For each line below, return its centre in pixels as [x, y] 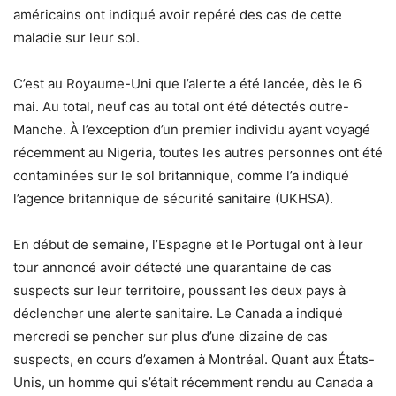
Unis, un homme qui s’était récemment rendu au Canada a [193, 382]
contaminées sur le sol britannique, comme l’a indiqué [181, 175]
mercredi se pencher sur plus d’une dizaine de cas [171, 336]
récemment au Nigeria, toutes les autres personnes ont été [198, 152]
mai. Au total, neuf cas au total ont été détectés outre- [181, 107]
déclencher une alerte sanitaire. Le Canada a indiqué [178, 313]
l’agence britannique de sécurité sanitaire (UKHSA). [173, 198]
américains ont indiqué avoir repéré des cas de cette [178, 15]
